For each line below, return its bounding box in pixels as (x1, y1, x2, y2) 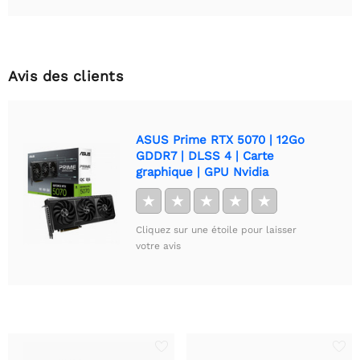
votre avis (136, 239, 181, 252)
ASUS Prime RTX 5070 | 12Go (136, 132, 305, 147)
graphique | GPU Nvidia (136, 164, 268, 179)
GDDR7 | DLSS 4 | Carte (136, 148, 274, 163)
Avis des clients (8, 67, 123, 84)
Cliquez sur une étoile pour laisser (136, 223, 297, 235)
